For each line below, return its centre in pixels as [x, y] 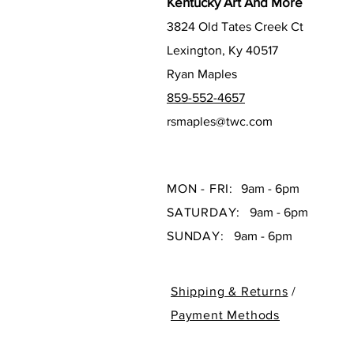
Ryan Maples [202, 73]
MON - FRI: [204, 188]
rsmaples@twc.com [220, 121]
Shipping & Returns [230, 291]
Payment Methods [225, 314]
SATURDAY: [204, 212]
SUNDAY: [196, 235]
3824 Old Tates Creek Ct [235, 26]
